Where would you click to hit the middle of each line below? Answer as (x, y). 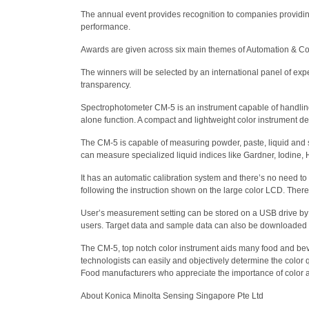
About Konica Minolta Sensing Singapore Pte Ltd (172, 296)
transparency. (106, 85)
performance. (106, 27)
